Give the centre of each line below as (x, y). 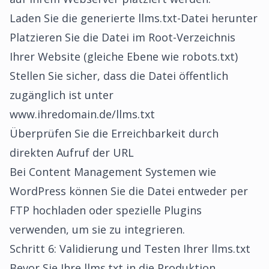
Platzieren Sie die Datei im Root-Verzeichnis (122, 37)
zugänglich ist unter (62, 95)
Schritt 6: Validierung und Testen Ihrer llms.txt (130, 249)
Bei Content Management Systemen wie (113, 172)
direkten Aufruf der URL (72, 153)
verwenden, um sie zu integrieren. (97, 229)
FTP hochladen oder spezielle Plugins (106, 210)
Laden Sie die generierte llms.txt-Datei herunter (134, 18)
